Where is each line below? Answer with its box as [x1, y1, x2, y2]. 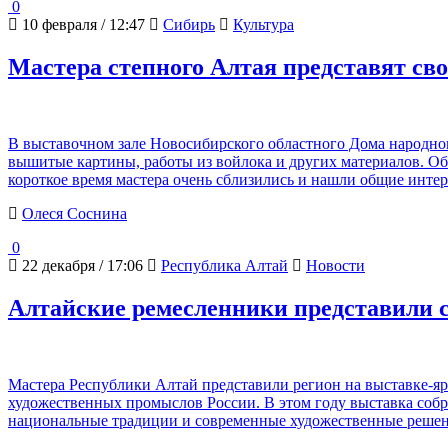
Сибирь [163, 16, 215, 34]
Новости [306, 257, 365, 275]
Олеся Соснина [22, 205, 127, 223]
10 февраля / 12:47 [18, 16, 145, 34]
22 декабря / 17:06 [18, 257, 143, 275]
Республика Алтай [161, 257, 288, 275]
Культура [233, 16, 294, 34]
